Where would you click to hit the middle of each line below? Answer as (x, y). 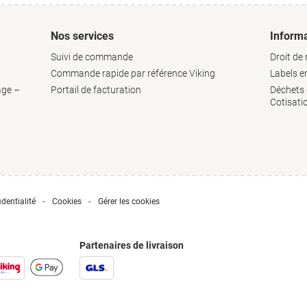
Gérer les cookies (129, 201)
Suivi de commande (92, 57)
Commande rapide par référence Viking (133, 73)
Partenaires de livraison (132, 245)
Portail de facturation (96, 90)
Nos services (82, 36)
